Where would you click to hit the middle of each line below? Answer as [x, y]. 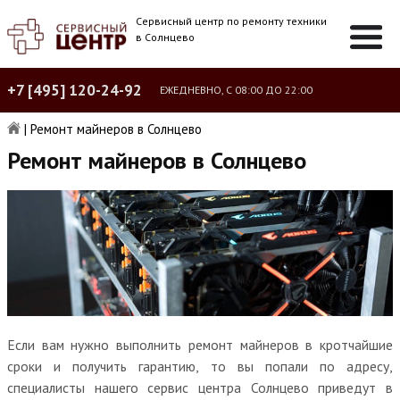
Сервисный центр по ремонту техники [232, 21]
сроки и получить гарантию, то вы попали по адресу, [200, 366]
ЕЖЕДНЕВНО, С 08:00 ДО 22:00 [236, 90]
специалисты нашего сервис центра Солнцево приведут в [200, 387]
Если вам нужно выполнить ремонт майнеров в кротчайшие [200, 344]
